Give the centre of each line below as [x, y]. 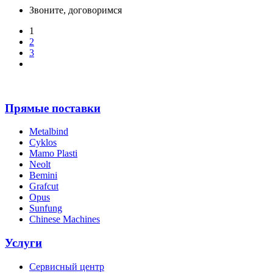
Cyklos [43, 143]
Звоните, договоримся [76, 10]
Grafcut [44, 186]
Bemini [43, 175]
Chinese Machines [65, 219]
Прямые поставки [53, 108]
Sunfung [46, 208]
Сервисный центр [67, 266]
